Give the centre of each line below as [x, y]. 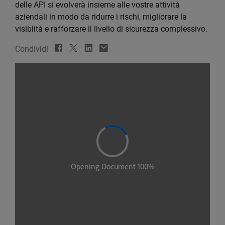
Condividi [32, 49]
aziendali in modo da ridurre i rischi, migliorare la [101, 17]
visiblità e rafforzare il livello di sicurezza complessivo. [111, 29]
